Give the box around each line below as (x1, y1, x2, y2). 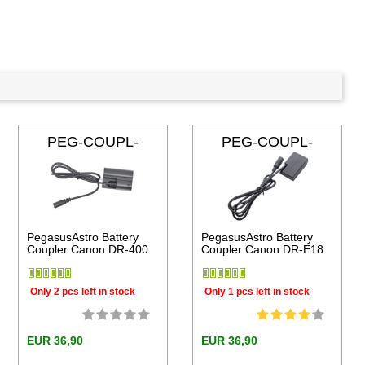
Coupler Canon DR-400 (27, 243, 149, 257)
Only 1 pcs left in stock (204, 285, 310, 297)
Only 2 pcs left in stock (30, 285, 136, 297)
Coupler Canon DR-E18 (200, 243, 323, 257)
